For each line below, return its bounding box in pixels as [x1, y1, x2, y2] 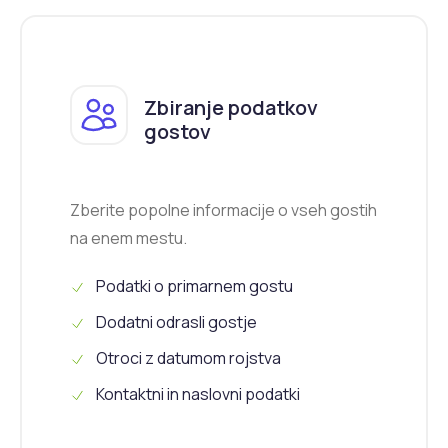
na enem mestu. [70, 227, 187, 250]
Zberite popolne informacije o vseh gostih [70, 199, 377, 222]
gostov [143, 117, 211, 145]
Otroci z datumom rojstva [93, 347, 281, 370]
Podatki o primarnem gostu [93, 275, 293, 298]
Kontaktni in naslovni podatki [93, 383, 300, 406]
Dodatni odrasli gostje [93, 311, 257, 334]
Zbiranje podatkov [143, 93, 318, 121]
